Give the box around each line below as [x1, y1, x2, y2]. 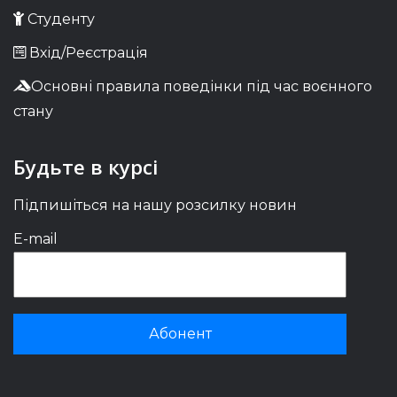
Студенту [24, 10, 95, 27]
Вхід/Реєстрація [26, 43, 148, 61]
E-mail [13, 230, 58, 247]
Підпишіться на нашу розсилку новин [13, 196, 297, 214]
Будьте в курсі [13, 152, 158, 181]
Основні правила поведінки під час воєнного [31, 77, 372, 95]
